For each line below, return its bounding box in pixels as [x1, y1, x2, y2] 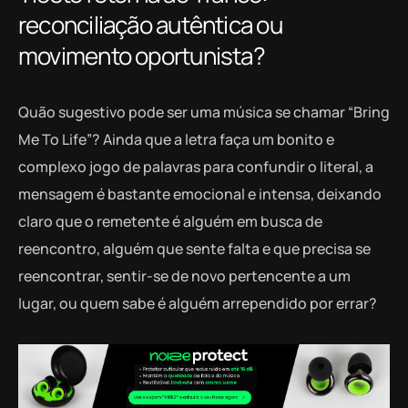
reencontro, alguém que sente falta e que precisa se [18, 239, 371, 260]
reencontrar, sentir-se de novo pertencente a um [18, 266, 351, 287]
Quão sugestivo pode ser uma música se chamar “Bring [18, 102, 390, 123]
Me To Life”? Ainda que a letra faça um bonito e [18, 129, 334, 150]
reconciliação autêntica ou [18, 8, 282, 42]
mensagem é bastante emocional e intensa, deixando [18, 184, 382, 205]
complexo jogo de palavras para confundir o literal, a [18, 157, 373, 178]
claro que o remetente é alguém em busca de [18, 211, 322, 232]
